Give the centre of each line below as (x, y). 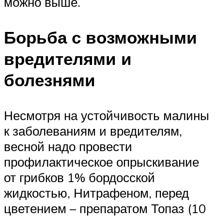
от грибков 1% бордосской (79, 178)
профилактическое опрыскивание (101, 162)
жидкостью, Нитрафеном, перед (96, 193)
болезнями (50, 80)
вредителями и (68, 58)
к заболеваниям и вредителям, (93, 131)
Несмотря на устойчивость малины (107, 116)
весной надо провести (68, 147)
